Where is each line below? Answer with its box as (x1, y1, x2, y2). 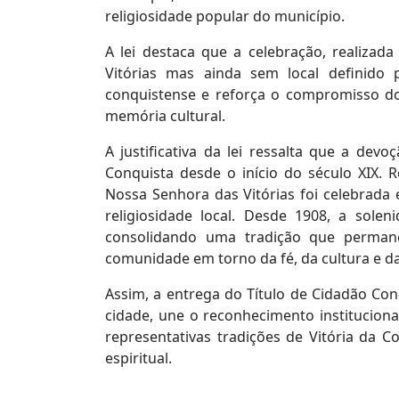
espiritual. (105, 347, 172, 368)
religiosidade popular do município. (105, 5, 345, 26)
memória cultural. (105, 105, 225, 126)
